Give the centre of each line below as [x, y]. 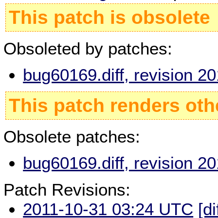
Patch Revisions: [67, 189]
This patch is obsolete [110, 18]
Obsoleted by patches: [88, 48]
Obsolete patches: [72, 136]
